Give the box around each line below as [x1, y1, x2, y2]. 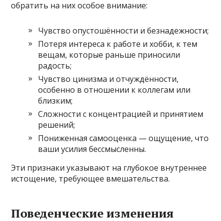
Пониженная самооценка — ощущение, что [38, 132, 209, 144]
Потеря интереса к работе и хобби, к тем [38, 38, 198, 49]
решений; [38, 119, 75, 130]
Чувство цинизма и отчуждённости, [38, 73, 179, 84]
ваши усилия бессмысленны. [38, 143, 147, 154]
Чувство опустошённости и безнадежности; [38, 25, 209, 36]
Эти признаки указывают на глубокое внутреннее [11, 162, 207, 173]
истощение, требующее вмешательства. [11, 173, 170, 184]
